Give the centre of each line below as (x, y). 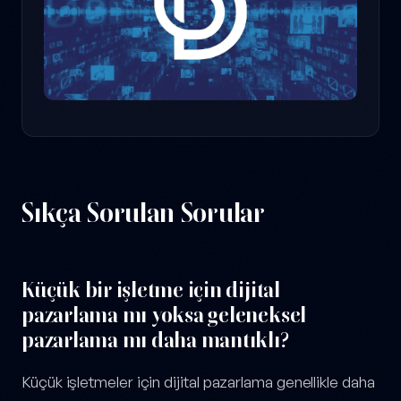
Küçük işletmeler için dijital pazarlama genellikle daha (198, 382)
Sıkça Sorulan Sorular (143, 213)
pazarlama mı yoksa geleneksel (164, 315)
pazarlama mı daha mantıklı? (155, 340)
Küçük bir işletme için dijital (151, 290)
